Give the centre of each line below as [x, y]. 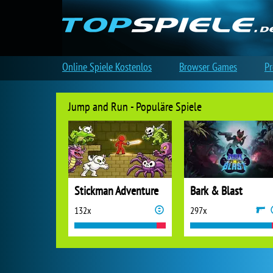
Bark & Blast [216, 191]
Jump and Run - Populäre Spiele [135, 107]
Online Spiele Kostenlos [107, 67]
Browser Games [208, 67]
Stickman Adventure [116, 191]
